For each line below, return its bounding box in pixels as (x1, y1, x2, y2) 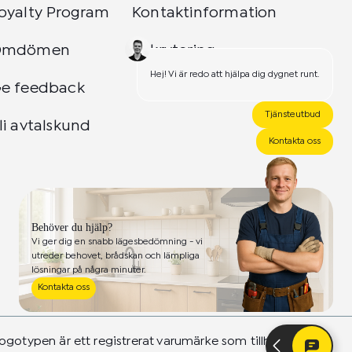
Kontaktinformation (132, 6, 277, 20)
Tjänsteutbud (265, 111, 321, 119)
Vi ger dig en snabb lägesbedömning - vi (31, 238, 203, 246)
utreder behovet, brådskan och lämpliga (31, 252, 200, 260)
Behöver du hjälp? (31, 222, 112, 233)
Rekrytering (132, 44, 216, 58)
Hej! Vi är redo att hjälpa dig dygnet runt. (150, 71, 320, 79)
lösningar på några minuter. (31, 266, 146, 274)
